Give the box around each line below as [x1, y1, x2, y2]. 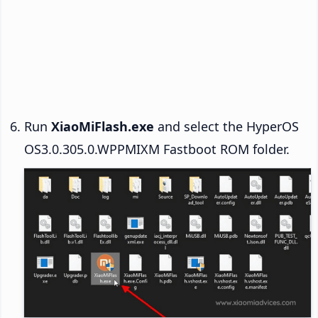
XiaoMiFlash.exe [51, 118, 154, 136]
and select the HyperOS [154, 118, 299, 136]
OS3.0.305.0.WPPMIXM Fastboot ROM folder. [24, 141, 290, 158]
